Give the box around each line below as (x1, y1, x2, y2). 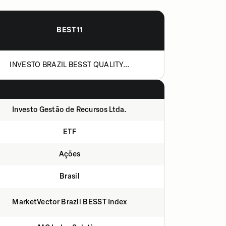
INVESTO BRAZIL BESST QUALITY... (10, 61, 130, 69)
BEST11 (56, 26, 83, 34)
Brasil (60, 172, 80, 181)
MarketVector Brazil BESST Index (12, 198, 127, 206)
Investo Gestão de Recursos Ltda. (12, 105, 127, 114)
